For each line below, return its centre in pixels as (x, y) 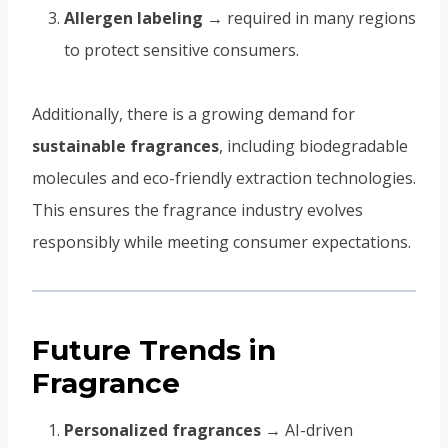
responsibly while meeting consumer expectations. (221, 242)
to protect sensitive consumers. (181, 50)
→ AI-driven (307, 430)
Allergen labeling (133, 18)
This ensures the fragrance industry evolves (197, 210)
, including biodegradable (313, 146)
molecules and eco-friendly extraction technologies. (224, 178)
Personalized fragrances (162, 430)
